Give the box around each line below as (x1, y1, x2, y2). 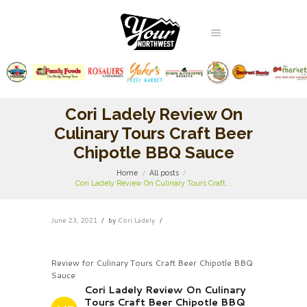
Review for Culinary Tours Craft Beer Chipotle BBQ (51, 256, 253, 269)
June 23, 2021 (51, 214, 97, 225)
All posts (149, 169, 179, 177)
